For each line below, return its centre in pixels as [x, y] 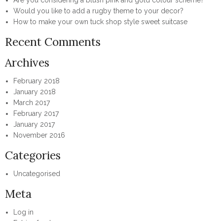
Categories [33, 155]
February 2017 [36, 114]
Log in [23, 212]
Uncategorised [37, 174]
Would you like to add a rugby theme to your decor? [98, 11]
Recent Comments [53, 42]
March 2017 [32, 103]
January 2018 [35, 92]
